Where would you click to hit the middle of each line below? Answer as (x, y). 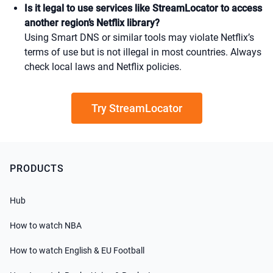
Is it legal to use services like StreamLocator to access (143, 8)
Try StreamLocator (136, 108)
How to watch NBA (46, 225)
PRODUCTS (37, 168)
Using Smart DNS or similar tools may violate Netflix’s (139, 37)
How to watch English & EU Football (77, 250)
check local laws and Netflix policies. (103, 67)
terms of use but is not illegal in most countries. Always (143, 52)
